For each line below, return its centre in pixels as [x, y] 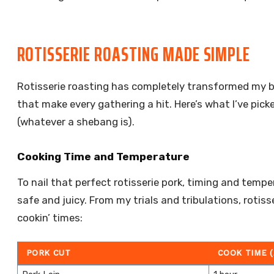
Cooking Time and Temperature [103, 157]
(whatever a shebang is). [76, 121]
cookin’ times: [50, 217]
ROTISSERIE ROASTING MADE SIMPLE [134, 55]
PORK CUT [48, 253]
